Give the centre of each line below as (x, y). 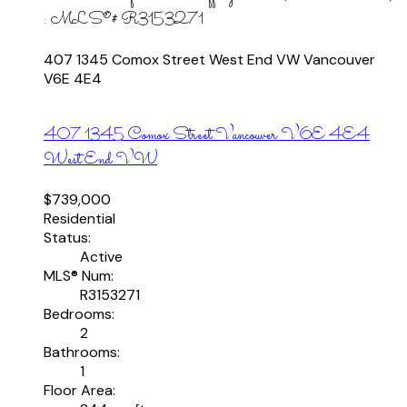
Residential (79, 219)
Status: (67, 238)
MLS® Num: (79, 276)
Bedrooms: (79, 314)
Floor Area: (79, 391)
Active (101, 257)
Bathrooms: (82, 352)
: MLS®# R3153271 (124, 20)
